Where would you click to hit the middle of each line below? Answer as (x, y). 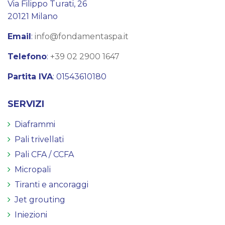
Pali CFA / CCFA (44, 154)
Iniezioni (31, 214)
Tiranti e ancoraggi (51, 184)
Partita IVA (30, 76)
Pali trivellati (39, 139)
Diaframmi (35, 124)
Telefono (27, 56)
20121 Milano (33, 16)
